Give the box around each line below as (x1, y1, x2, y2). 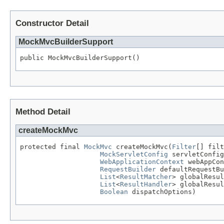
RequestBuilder (100, 165, 156, 173)
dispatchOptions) (128, 188, 196, 196)
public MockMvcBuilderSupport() (20, 54, 140, 62)
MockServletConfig (100, 150, 168, 158)
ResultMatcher (120, 173, 172, 181)
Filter (172, 143, 196, 151)
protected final (20, 143, 84, 151)
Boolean (100, 188, 128, 196)
